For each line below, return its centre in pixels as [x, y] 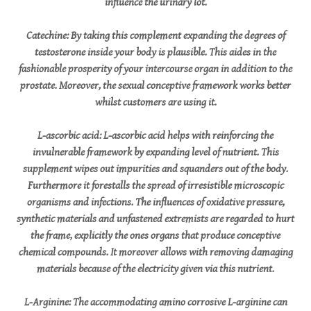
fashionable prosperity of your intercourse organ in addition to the [155, 69]
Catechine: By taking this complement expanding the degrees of [155, 36]
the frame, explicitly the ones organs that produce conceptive [155, 236]
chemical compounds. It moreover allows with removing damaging [155, 252]
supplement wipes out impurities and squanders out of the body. [155, 169]
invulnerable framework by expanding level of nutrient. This [155, 152]
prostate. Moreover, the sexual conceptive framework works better [155, 86]
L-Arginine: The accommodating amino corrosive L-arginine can [155, 302]
